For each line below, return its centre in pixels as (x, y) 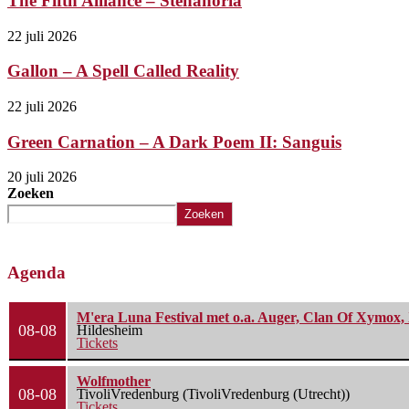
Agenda (37, 273)
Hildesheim (110, 330)
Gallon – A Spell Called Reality (123, 71)
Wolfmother (114, 382)
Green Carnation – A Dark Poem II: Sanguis (174, 142)
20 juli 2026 (42, 177)
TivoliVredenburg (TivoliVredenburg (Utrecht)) (213, 394)
